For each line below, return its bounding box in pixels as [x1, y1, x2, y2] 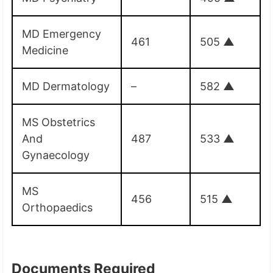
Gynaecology [22, 148, 90, 161]
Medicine [22, 43, 69, 57]
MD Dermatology [22, 79, 110, 93]
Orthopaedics [22, 200, 93, 214]
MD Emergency [22, 27, 102, 40]
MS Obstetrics [22, 115, 96, 129]
